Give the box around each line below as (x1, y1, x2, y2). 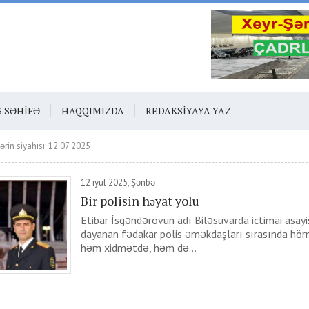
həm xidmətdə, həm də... (81, 241, 197, 255)
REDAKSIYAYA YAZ (146, 104, 231, 117)
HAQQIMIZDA (61, 104, 124, 117)
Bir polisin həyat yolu (81, 192, 199, 209)
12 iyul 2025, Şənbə (81, 177, 155, 188)
